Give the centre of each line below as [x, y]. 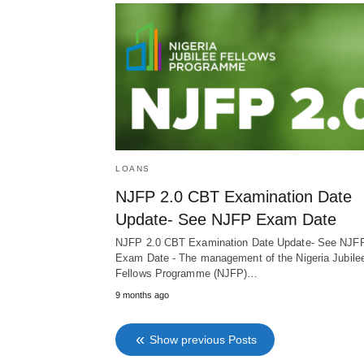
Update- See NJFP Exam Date [226, 220]
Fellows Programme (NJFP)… [187, 274]
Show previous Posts [203, 340]
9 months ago [142, 295]
